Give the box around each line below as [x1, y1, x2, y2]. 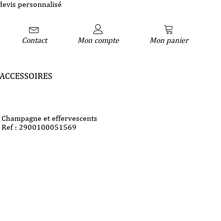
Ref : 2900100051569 [1, 122, 77, 132]
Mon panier [149, 35, 188, 45]
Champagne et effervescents [1, 113, 98, 123]
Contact [21, 35, 47, 45]
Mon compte [77, 35, 119, 45]
